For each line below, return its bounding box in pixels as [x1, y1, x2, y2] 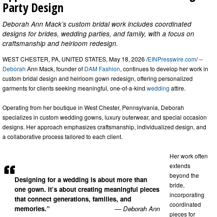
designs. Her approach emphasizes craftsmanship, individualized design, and [2, 123, 206, 131]
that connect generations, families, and [15, 194, 131, 204]
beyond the [170, 171, 199, 180]
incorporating [170, 190, 204, 199]
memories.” [15, 204, 50, 214]
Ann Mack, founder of [26, 64, 84, 73]
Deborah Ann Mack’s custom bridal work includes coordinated [2, 18, 191, 29]
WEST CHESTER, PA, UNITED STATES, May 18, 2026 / [2, 55, 148, 63]
